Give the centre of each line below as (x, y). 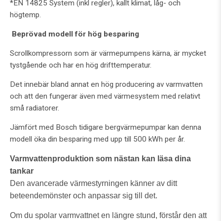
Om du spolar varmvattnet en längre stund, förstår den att (108, 215)
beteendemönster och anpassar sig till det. (84, 195)
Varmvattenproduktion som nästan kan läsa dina (100, 158)
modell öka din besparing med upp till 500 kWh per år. (97, 139)
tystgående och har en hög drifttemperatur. (81, 65)
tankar (22, 171)
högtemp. (25, 15)
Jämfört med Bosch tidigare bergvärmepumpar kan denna (106, 127)
